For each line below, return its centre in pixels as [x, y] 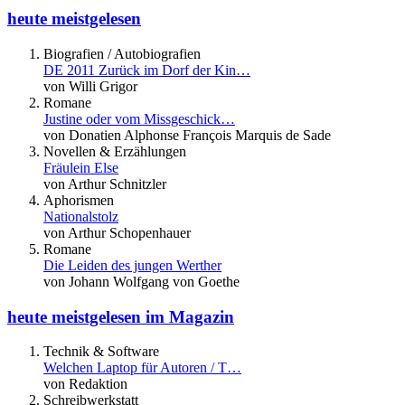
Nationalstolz [81, 216]
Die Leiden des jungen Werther [132, 265]
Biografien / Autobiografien [122, 53]
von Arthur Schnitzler [105, 184]
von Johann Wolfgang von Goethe [141, 281]
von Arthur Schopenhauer [117, 232]
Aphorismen [79, 200]
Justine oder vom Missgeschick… [139, 118]
